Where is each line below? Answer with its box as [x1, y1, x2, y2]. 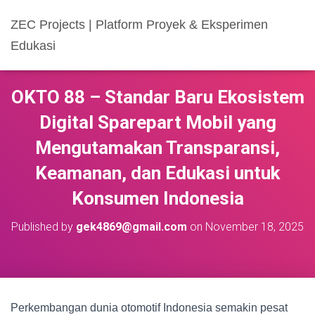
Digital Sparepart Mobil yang [39, 112, 276, 133]
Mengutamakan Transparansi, [35, 137, 280, 158]
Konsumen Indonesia [71, 188, 244, 209]
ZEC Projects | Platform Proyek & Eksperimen [11, 18, 268, 32]
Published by [11, 220, 76, 233]
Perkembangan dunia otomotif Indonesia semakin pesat [11, 302, 288, 314]
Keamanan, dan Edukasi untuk [35, 162, 280, 184]
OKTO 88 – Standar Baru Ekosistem [11, 86, 304, 108]
